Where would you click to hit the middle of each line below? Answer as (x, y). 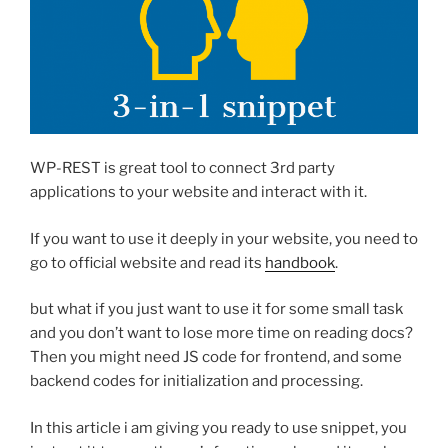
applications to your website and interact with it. (198, 192)
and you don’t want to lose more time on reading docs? (221, 333)
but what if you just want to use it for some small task (216, 309)
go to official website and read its (147, 262)
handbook (300, 262)
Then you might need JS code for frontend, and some (216, 357)
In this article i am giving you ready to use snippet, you (218, 427)
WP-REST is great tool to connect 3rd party (182, 168)
